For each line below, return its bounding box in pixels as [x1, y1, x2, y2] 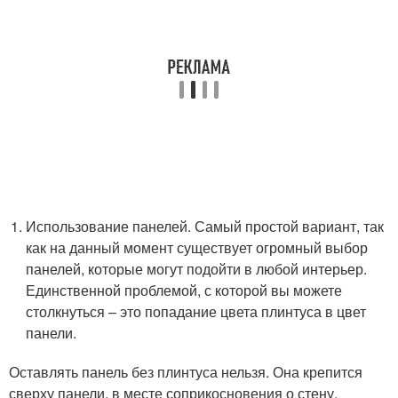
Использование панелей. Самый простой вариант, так [26, 216, 385, 237]
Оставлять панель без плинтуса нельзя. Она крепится [9, 362, 362, 383]
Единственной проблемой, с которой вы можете [26, 280, 343, 301]
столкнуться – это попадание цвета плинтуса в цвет [26, 301, 367, 322]
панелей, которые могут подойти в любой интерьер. [26, 259, 368, 280]
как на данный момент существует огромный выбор [26, 237, 369, 259]
